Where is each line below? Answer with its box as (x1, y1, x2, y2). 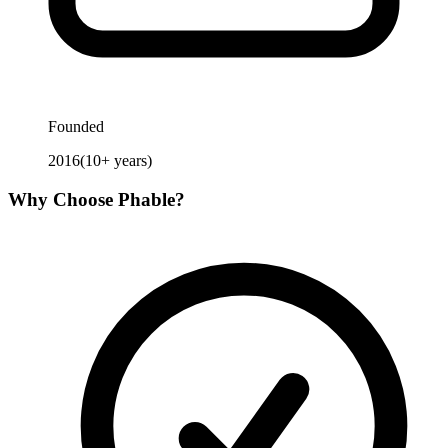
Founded (48, 118, 104, 136)
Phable (118, 188, 175, 210)
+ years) (101, 152, 152, 170)
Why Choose (8, 188, 118, 210)
